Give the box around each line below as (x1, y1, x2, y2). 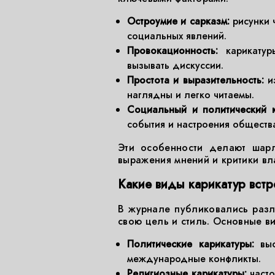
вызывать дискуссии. (127, 58, 223, 72)
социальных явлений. (127, 29, 227, 43)
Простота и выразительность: (127, 73, 264, 87)
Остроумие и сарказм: (127, 14, 230, 28)
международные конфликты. (127, 252, 261, 266)
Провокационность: (127, 44, 218, 58)
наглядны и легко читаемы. (127, 88, 254, 102)
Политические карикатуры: (127, 237, 254, 251)
